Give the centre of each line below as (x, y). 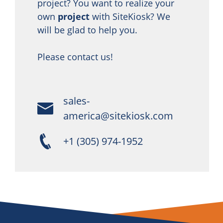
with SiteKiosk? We (130, 17)
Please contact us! (75, 57)
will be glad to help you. (87, 30)
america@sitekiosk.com (118, 116)
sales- (76, 101)
